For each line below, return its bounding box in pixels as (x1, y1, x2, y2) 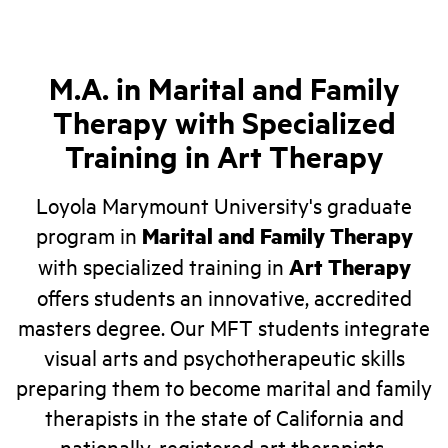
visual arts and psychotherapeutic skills (43, 342, 405, 371)
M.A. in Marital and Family (48, 67, 400, 108)
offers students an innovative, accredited (36, 282, 412, 311)
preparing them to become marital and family (16, 372, 432, 401)
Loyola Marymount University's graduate (36, 190, 412, 219)
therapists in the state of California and (44, 402, 404, 431)
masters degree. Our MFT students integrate (18, 312, 430, 341)
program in (35, 220, 142, 249)
